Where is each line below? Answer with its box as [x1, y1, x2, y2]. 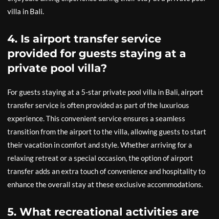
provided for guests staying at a [7, 47, 186, 61]
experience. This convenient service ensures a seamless [7, 114, 185, 123]
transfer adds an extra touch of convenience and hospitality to [7, 167, 205, 176]
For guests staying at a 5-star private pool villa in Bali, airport [7, 88, 203, 97]
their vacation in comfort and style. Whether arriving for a [7, 140, 192, 150]
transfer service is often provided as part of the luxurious [7, 101, 189, 110]
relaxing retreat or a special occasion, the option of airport [7, 153, 193, 163]
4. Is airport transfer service [7, 32, 161, 46]
